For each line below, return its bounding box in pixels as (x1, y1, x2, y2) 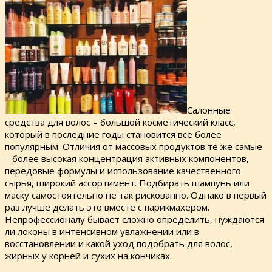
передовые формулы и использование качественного (5, 165, 241, 177)
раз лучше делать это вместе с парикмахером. (5, 201, 209, 214)
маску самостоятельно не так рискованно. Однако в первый (5, 189, 267, 202)
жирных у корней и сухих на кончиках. (5, 250, 172, 262)
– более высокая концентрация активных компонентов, (5, 152, 249, 165)
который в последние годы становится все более (5, 128, 222, 141)
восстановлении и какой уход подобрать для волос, (5, 237, 233, 250)
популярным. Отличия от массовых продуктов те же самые (5, 140, 262, 153)
